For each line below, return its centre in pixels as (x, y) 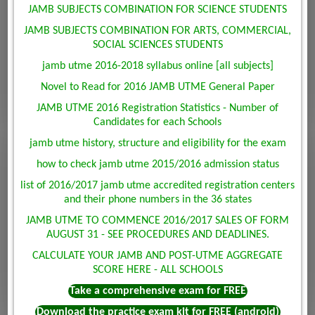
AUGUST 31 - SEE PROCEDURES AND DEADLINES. (157, 235)
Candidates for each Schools (157, 123)
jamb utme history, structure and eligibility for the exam (157, 144)
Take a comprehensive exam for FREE (157, 291)
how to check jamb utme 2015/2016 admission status (157, 165)
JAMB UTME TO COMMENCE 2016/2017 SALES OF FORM (157, 221)
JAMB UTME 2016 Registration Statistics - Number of (157, 109)
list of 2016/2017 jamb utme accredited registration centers (157, 186)
